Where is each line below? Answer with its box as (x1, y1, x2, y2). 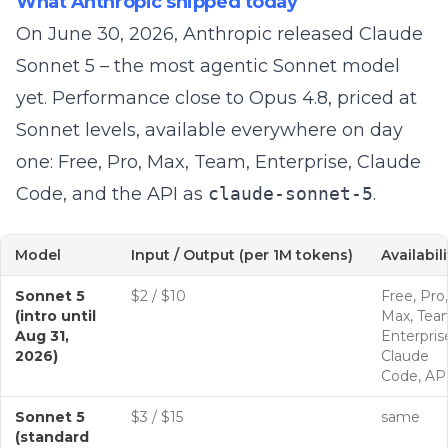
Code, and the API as (16, 183, 208, 205)
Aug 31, (15, 327, 69, 345)
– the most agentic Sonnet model (95, 55, 400, 77)
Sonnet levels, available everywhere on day (16, 119, 403, 141)
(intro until (15, 307, 96, 325)
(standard (15, 428, 89, 446)
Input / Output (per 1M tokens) (131, 246, 353, 264)
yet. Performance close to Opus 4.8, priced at (16, 87, 417, 109)
